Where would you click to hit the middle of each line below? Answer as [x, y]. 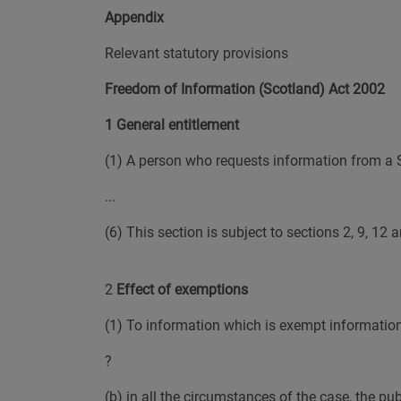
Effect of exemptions [182, 290]
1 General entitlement [172, 125]
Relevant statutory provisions [196, 53]
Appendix [134, 17]
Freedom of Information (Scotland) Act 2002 [245, 89]
